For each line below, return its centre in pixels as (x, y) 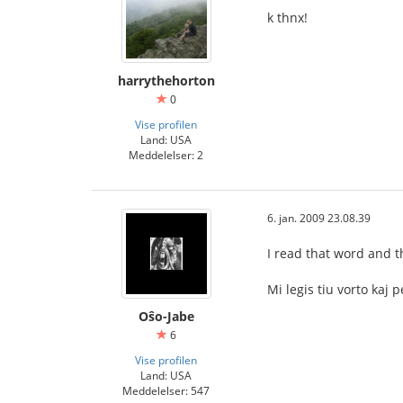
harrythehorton (166, 81)
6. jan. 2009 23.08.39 (319, 218)
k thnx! (287, 18)
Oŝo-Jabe (166, 316)
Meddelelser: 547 (166, 390)
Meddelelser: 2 (166, 155)
